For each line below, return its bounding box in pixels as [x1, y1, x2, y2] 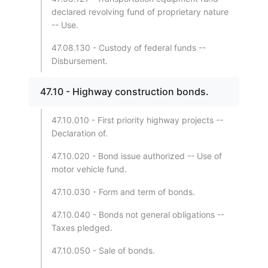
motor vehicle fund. [51, 164, 127, 174]
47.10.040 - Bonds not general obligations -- [51, 209, 224, 220]
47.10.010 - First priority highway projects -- [51, 115, 223, 125]
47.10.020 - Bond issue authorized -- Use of [51, 151, 222, 161]
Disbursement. [51, 56, 108, 66]
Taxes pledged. [51, 223, 112, 233]
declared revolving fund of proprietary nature [51, 7, 229, 17]
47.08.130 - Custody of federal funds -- [51, 42, 206, 53]
